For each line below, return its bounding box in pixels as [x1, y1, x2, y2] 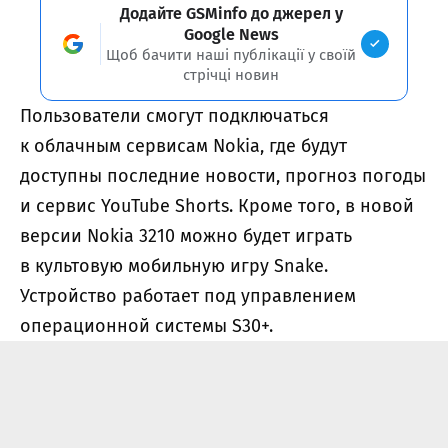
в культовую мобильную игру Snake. [20, 254, 328, 277]
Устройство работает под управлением [20, 284, 356, 307]
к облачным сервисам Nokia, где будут [20, 134, 347, 157]
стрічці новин [183, 65, 279, 84]
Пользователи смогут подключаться [20, 104, 329, 127]
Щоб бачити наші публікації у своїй [106, 45, 356, 64]
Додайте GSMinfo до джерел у [119, 3, 343, 23]
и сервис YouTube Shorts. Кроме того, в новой [20, 194, 414, 217]
